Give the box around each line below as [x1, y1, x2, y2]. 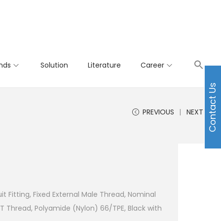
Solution [40, 60, 68, 70]
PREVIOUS [143, 107, 174, 117]
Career [141, 60, 164, 70]
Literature [88, 60, 121, 70]
